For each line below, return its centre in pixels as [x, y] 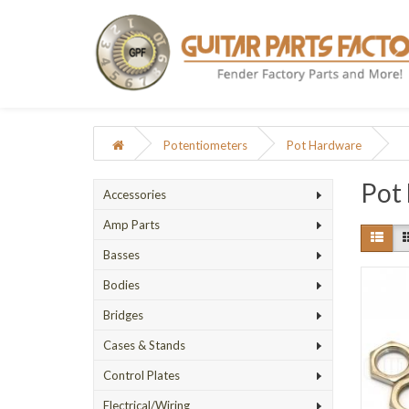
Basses [121, 255]
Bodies [121, 285]
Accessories [135, 194]
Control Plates [142, 375]
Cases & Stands [144, 345]
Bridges [123, 315]
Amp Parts [131, 225]
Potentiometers [205, 145]
